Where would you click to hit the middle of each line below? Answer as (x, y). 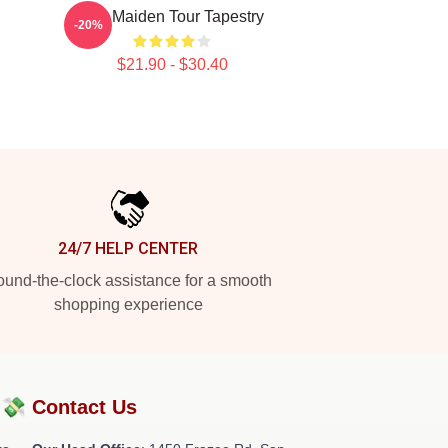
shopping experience (128, 304)
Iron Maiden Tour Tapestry (172, 16)
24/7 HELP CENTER (128, 248)
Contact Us (84, 407)
